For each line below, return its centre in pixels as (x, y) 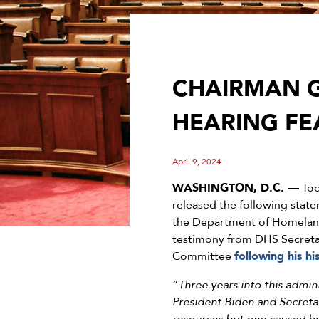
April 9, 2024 (197, 162)
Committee (203, 257)
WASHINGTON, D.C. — (236, 188)
